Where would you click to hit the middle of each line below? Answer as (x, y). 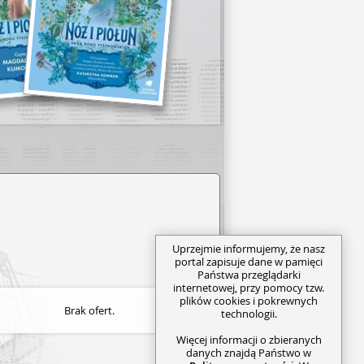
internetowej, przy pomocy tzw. (249, 287)
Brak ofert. (89, 310)
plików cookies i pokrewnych (249, 300)
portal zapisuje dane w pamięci (249, 261)
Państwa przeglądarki (249, 274)
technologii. (249, 313)
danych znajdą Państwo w (249, 352)
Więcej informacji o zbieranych (249, 339)
